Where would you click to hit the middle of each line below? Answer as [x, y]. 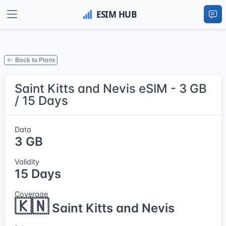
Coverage [31, 194]
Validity [27, 161]
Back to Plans [35, 60]
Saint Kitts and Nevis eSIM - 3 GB [111, 88]
